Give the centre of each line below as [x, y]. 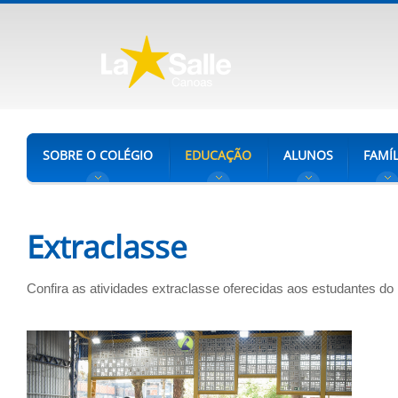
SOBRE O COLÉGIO [98, 155]
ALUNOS [308, 155]
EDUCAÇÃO [218, 155]
